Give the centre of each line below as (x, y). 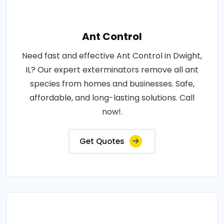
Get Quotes (102, 141)
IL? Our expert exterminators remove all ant (112, 70)
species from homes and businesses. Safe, (112, 84)
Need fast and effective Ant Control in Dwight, (112, 56)
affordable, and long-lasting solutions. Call (112, 98)
